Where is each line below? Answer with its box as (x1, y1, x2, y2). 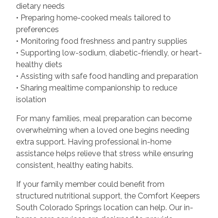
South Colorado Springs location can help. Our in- (16, 203, 193, 212)
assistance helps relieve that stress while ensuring (16, 149, 193, 158)
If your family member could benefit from (16, 180, 164, 189)
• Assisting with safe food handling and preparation (16, 72, 198, 81)
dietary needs (16, 1, 65, 11)
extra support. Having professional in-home (16, 137, 171, 146)
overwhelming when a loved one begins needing (16, 126, 189, 135)
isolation (16, 95, 46, 104)
